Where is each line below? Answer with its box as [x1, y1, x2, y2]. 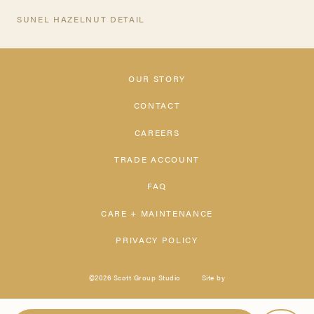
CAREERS [134, 125, 180, 139]
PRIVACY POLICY [116, 233, 198, 246]
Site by [201, 272, 226, 282]
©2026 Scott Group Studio [88, 272, 181, 282]
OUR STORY [128, 72, 186, 86]
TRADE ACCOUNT [114, 153, 200, 166]
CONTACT [133, 99, 181, 112]
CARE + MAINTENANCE [100, 206, 214, 219]
